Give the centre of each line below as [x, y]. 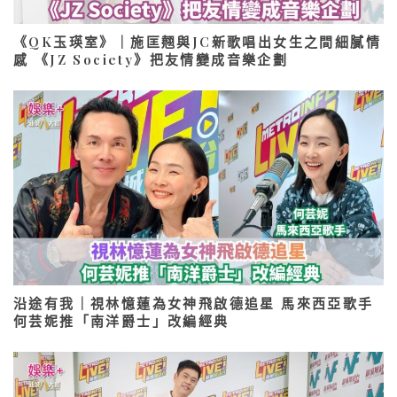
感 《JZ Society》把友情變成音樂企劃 [151, 60]
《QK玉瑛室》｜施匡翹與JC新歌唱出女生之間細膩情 [197, 42]
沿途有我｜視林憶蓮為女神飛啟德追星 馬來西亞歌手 [194, 303]
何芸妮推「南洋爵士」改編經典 [121, 320]
